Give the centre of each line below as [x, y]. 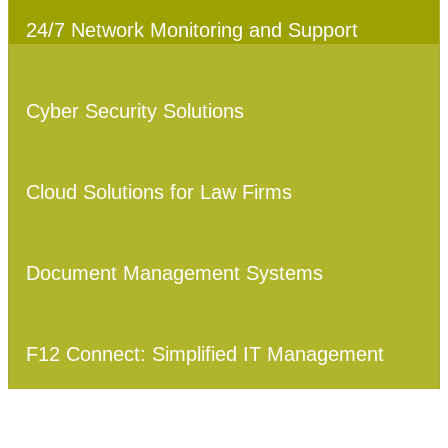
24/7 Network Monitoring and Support [192, 30]
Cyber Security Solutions [135, 110]
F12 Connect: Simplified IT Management [205, 353]
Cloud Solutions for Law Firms [159, 191]
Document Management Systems [175, 272]
